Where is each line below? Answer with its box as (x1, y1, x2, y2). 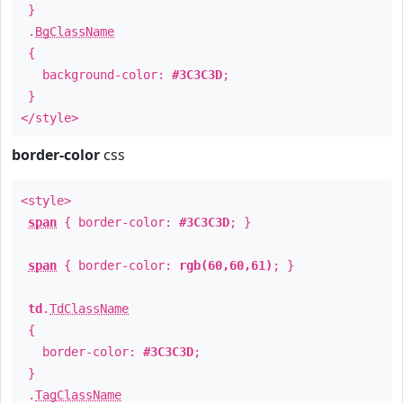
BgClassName (35, 24, 114, 39)
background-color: (21, 67, 172, 82)
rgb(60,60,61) (179, 258, 273, 273)
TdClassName (49, 301, 129, 316)
